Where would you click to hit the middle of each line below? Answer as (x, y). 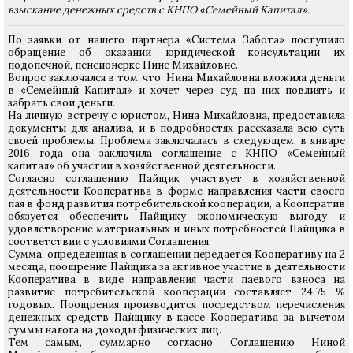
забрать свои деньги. (61, 103)
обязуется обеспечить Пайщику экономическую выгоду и (176, 216)
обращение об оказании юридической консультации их (176, 52)
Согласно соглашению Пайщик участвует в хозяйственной (176, 178)
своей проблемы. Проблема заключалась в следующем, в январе (176, 141)
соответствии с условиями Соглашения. (110, 242)
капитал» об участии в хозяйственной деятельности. (142, 166)
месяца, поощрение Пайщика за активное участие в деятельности (176, 267)
